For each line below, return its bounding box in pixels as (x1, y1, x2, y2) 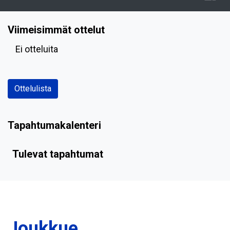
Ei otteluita (15, 43, 58, 54)
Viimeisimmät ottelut (8, 23, 105, 36)
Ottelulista (14, 83, 51, 93)
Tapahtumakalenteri (8, 119, 101, 131)
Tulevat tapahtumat (12, 147, 103, 160)
